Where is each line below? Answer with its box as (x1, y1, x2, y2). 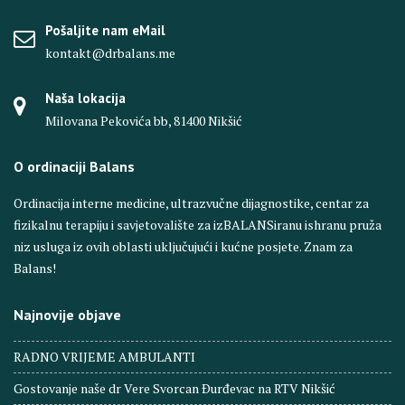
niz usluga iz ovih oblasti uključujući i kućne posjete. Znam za (14, 238, 353, 256)
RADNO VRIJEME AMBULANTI (14, 348, 195, 366)
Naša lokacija (45, 89, 126, 108)
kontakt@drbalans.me (45, 44, 175, 62)
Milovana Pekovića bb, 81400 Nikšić (45, 112, 242, 130)
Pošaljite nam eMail (45, 22, 165, 40)
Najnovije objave (14, 306, 121, 325)
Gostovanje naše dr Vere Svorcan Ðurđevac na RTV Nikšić (14, 380, 335, 398)
